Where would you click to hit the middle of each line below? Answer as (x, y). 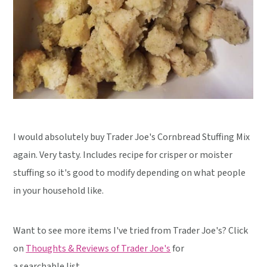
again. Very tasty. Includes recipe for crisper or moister (123, 155)
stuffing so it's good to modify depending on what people (130, 173)
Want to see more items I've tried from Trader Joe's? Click (131, 231)
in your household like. (59, 191)
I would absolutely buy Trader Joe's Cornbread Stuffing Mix (132, 137)
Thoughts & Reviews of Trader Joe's (98, 249)
